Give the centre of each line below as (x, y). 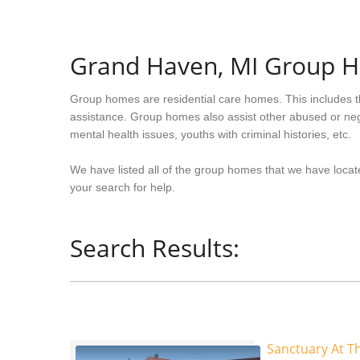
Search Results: (155, 248)
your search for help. (123, 187)
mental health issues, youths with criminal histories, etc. (211, 134)
